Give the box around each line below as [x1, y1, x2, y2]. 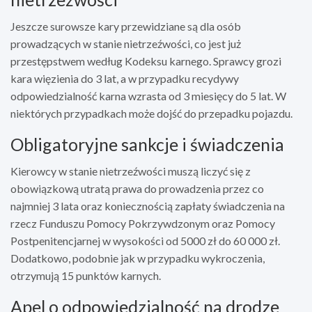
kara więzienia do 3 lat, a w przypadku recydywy [10, 71, 239, 85]
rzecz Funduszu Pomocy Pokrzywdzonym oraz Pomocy [10, 216, 275, 230]
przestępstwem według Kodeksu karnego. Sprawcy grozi [10, 54, 281, 68]
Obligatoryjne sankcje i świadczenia [10, 133, 284, 155]
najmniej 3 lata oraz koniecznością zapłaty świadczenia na [10, 198, 285, 212]
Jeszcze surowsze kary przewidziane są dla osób [10, 19, 241, 33]
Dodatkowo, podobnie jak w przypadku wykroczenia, [10, 251, 265, 265]
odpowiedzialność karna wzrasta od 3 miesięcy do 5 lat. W [10, 88, 286, 102]
